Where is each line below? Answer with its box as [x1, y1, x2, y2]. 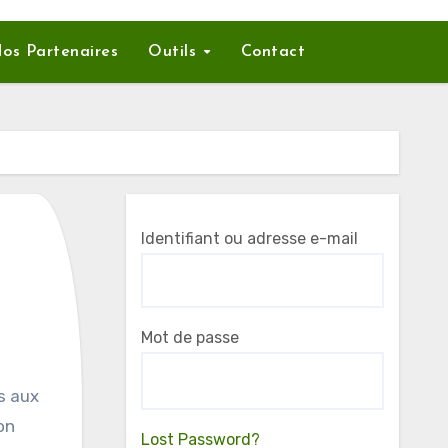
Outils [148, 44, 202, 60]
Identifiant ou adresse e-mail [140, 229, 358, 248]
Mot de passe [140, 328, 239, 347]
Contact [240, 44, 306, 60]
